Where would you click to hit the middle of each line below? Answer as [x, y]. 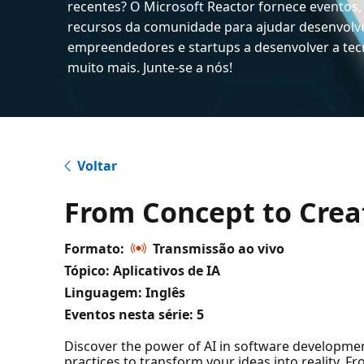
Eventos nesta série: [129, 314]
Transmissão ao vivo [219, 248]
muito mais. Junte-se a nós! [150, 67]
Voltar [97, 165]
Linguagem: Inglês [125, 292]
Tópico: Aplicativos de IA [143, 270]
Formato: [95, 248]
